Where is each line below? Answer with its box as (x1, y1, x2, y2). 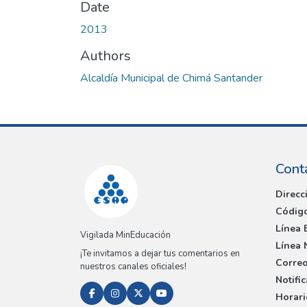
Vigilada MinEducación (80, 229, 171, 242)
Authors (80, 46, 131, 65)
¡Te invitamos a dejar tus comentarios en (80, 247, 240, 260)
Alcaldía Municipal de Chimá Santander (80, 70, 262, 86)
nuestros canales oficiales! (80, 260, 186, 273)
